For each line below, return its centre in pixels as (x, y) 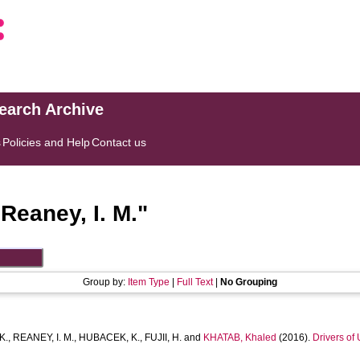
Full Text (195, 282)
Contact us (119, 142)
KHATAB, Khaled (240, 337)
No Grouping (249, 282)
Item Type (149, 282)
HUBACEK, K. (110, 337)
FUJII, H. (164, 337)
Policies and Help (47, 142)
